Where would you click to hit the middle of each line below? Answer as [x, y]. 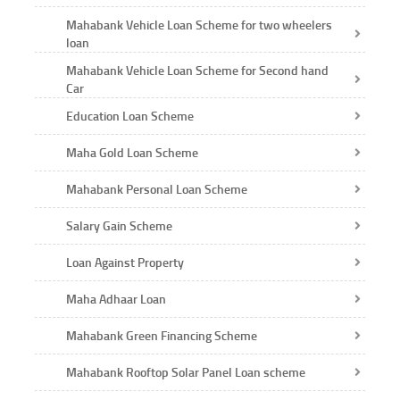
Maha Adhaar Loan [116, 298]
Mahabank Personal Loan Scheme [157, 188]
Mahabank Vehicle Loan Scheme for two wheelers [199, 24]
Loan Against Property [125, 262]
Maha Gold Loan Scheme [132, 152]
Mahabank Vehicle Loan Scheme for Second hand [197, 70]
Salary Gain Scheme [119, 225]
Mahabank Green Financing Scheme [162, 335]
